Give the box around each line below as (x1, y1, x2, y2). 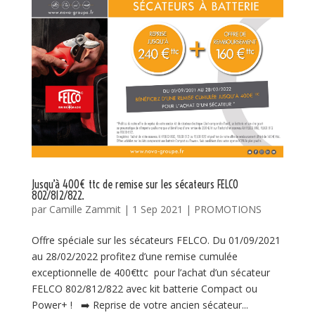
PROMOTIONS (193, 202, 262, 216)
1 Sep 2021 (131, 202, 183, 216)
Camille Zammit (49, 202, 121, 216)
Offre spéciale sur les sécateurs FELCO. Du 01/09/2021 (31, 233, 281, 247)
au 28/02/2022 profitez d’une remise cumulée (31, 249, 238, 263)
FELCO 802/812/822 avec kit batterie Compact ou (31, 281, 257, 295)
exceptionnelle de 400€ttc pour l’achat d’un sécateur (31, 265, 270, 279)
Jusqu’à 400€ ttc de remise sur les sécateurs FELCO (31, 176, 238, 191)
